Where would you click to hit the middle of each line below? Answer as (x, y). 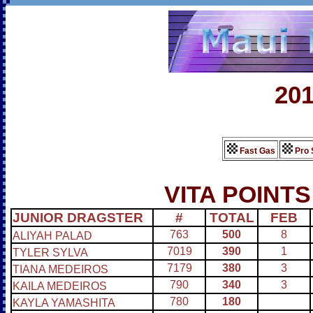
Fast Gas (256, 151)
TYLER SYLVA (50, 253)
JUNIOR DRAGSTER (78, 218)
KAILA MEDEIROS (60, 286)
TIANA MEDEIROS (60, 269)
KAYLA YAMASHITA (64, 303)
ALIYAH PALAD (52, 236)
